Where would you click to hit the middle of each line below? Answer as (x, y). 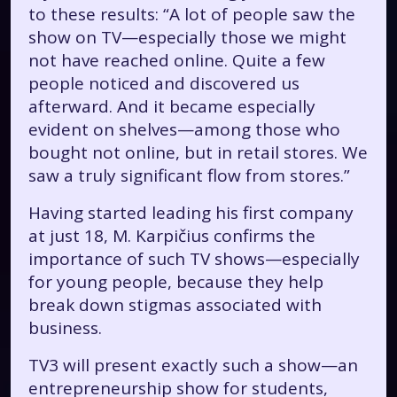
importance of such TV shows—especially (194, 259)
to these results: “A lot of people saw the (192, 14)
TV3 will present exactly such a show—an (193, 365)
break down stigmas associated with (175, 305)
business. (65, 328)
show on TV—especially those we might (187, 37)
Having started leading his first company (191, 213)
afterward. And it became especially (172, 106)
